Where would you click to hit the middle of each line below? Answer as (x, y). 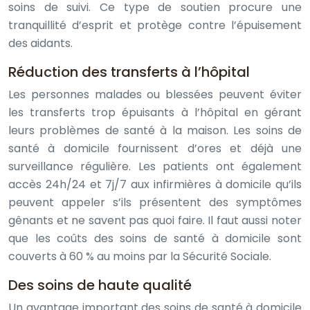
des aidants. (40, 43)
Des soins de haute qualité (100, 285)
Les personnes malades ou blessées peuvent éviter (155, 94)
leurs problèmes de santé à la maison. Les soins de (155, 130)
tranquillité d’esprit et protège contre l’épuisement (155, 25)
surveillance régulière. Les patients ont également (155, 166)
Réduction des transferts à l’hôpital (129, 72)
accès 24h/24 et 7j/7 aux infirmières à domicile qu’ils (155, 184)
